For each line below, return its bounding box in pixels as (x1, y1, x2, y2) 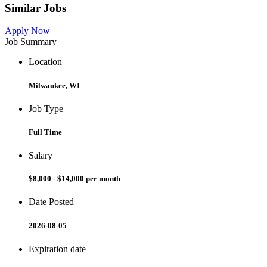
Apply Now (5, 26, 50, 36)
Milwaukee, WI (29, 80, 80, 90)
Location (29, 57, 62, 67)
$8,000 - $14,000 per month (29, 174, 120, 184)
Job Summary (5, 36, 57, 47)
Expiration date (29, 243, 86, 254)
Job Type (29, 103, 63, 114)
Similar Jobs (5, 1, 66, 14)
